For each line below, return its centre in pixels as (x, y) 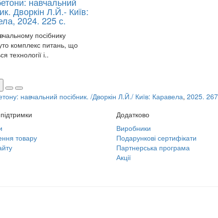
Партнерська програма (153, 147)
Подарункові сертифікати (156, 138)
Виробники (134, 128)
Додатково (133, 114)
